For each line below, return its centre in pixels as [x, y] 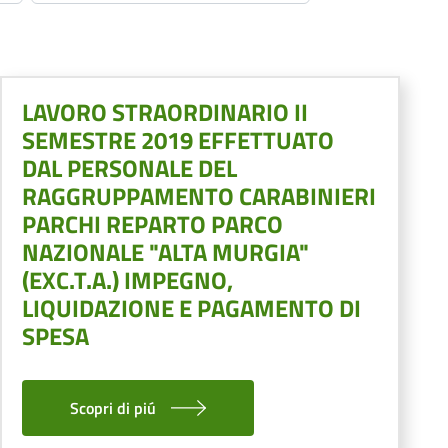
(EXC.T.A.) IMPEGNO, [127, 279]
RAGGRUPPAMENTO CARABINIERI [199, 195]
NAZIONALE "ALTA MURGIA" [165, 251]
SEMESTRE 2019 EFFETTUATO [178, 139]
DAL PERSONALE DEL [129, 167]
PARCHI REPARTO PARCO [152, 223]
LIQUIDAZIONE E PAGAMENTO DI [191, 307]
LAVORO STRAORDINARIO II [165, 111]
